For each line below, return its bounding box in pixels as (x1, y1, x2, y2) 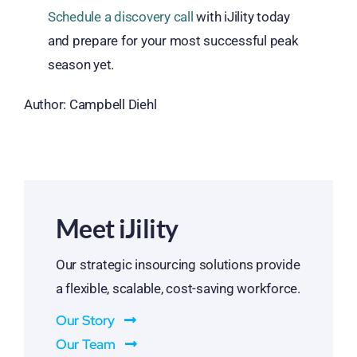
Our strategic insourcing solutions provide (55, 256, 300, 273)
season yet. (47, 56, 115, 73)
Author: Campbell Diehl (23, 96, 157, 112)
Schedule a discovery (47, 8, 174, 25)
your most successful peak (138, 32, 299, 49)
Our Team (55, 335, 116, 353)
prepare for (69, 32, 139, 49)
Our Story (55, 311, 115, 329)
